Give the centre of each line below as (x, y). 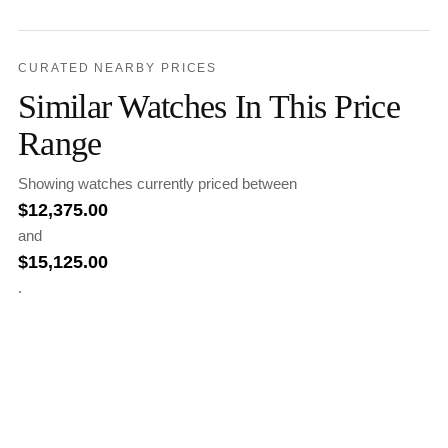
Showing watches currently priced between (157, 184)
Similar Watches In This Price (209, 106)
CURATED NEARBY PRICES (118, 68)
